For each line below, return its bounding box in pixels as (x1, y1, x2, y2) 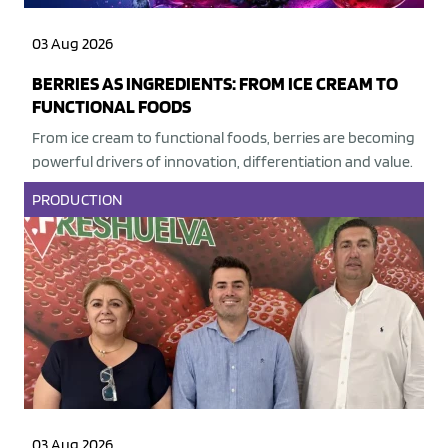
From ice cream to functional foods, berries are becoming (32, 128, 415, 148)
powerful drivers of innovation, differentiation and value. (32, 152, 413, 172)
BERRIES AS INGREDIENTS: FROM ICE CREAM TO (32, 72, 398, 96)
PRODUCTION (32, 190, 123, 210)
